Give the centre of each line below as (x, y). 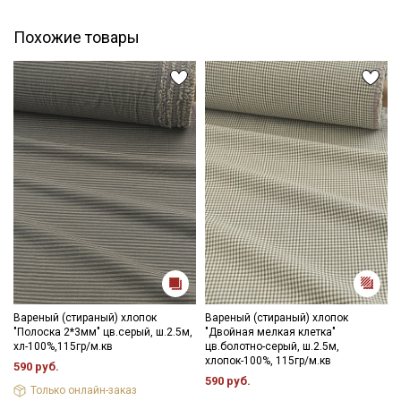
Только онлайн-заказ (84, 391)
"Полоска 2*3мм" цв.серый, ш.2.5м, (103, 332)
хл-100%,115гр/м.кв (63, 346)
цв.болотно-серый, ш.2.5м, (272, 346)
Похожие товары (77, 37)
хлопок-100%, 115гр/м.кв (268, 360)
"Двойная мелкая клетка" (270, 332)
